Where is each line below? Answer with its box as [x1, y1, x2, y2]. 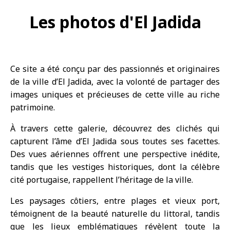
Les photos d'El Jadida [29, 11, 201, 33]
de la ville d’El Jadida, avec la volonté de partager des [10, 75, 220, 87]
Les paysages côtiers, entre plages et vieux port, [10, 195, 220, 206]
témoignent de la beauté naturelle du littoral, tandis [10, 207, 220, 219]
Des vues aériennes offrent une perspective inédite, [10, 148, 220, 160]
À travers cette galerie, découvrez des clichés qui [10, 122, 220, 134]
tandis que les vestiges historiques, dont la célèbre [10, 161, 220, 172]
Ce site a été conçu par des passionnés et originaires [10, 63, 220, 74]
